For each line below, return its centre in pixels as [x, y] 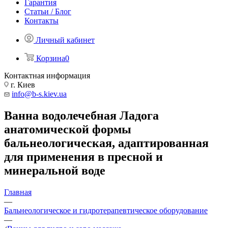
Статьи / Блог [48, 11]
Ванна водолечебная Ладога [81, 115]
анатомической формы [68, 129]
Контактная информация [47, 76]
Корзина [51, 58]
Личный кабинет [65, 40]
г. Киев [22, 85]
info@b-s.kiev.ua [39, 94]
